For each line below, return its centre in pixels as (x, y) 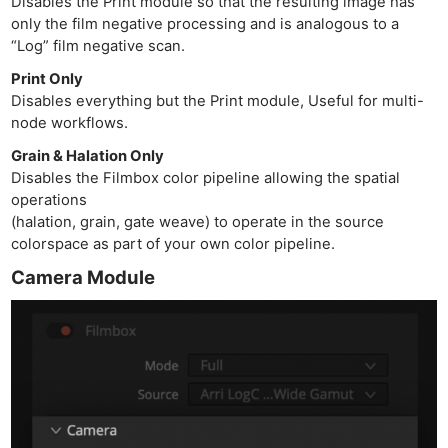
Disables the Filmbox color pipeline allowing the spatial (206, 178)
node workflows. (70, 123)
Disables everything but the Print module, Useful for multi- (218, 101)
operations (49, 200)
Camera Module (83, 277)
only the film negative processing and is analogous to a (205, 24)
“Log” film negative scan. (98, 46)
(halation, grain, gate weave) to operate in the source (198, 222)
